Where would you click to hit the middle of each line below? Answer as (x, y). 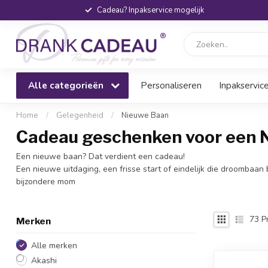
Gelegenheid (80, 115)
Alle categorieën (67, 85)
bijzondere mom (46, 182)
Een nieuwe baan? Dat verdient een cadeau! (100, 156)
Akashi (44, 260)
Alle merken (54, 245)
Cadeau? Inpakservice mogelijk (150, 10)
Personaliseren (171, 85)
